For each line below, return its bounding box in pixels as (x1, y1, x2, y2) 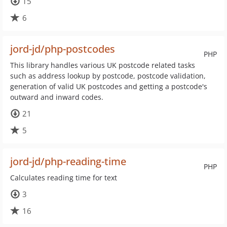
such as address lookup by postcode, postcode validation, (10, 71, 206, 81)
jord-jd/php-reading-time (10, 155, 126, 168)
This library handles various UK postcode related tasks (10, 60, 195, 70)
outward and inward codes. (10, 92, 103, 102)
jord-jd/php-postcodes (10, 42, 115, 56)
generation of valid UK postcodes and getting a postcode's (10, 82, 207, 91)
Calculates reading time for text (10, 173, 117, 182)
